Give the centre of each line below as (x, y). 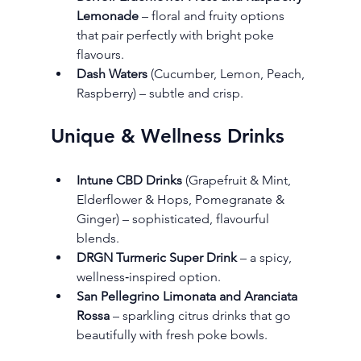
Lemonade (107, 16)
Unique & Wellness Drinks (167, 136)
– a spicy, (266, 258)
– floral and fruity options (213, 16)
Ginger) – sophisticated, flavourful (174, 219)
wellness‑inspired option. (148, 277)
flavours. (100, 55)
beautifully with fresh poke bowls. (172, 335)
